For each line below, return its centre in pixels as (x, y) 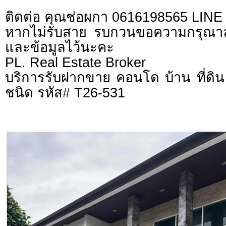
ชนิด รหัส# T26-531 (65, 93)
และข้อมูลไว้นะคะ (60, 47)
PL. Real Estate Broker (75, 63)
